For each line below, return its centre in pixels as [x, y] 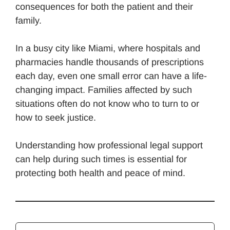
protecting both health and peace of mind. [100, 173]
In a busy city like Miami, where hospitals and [108, 49]
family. [28, 21]
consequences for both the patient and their [104, 7]
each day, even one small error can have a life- [111, 76]
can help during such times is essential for [101, 159]
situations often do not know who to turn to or [107, 104]
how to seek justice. [56, 118]
